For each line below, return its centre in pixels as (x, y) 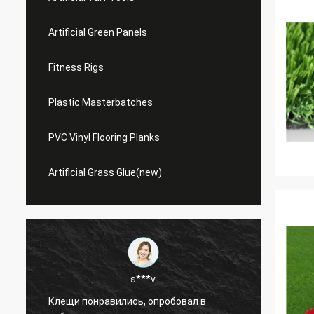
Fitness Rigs (76, 67)
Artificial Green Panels (98, 32)
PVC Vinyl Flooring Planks (104, 137)
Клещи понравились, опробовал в (127, 301)
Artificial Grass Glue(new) (105, 172)
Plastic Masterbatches (101, 102)
